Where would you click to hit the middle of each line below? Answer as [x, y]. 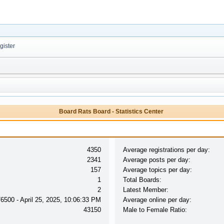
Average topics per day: [157, 170]
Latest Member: [145, 190]
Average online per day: [157, 200]
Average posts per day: [156, 160]
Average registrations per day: [166, 150]
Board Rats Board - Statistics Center [111, 111]
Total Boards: [142, 180]
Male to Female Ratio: [155, 210]
